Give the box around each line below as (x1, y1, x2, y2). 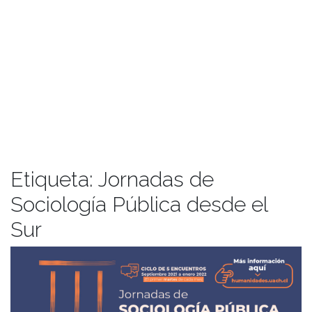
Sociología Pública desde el (10, 192, 267, 217)
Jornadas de (98, 166, 214, 192)
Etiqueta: (10, 166, 98, 192)
